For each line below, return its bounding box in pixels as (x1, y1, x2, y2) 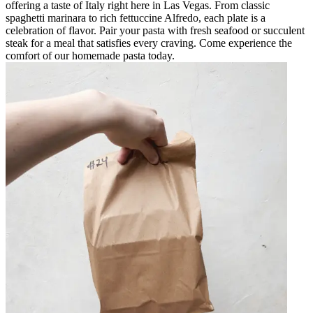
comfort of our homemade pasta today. (6, 49, 175, 61)
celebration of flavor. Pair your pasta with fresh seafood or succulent (6, 24, 305, 36)
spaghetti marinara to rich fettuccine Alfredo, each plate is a (6, 11, 265, 24)
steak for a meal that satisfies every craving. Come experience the (6, 36, 292, 49)
